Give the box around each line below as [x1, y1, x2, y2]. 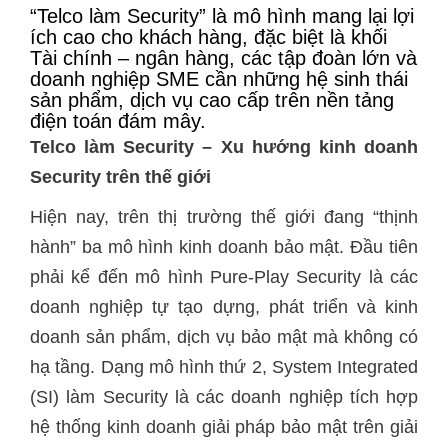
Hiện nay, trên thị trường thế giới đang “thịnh [30, 207, 418, 227]
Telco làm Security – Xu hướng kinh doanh [30, 137, 418, 157]
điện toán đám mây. [30, 110, 206, 132]
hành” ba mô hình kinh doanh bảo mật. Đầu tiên [30, 237, 418, 257]
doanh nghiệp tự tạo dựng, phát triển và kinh [30, 297, 418, 317]
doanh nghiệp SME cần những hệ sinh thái [30, 68, 408, 90]
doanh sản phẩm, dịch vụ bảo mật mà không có [30, 327, 418, 347]
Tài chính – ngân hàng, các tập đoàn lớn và [30, 47, 417, 69]
